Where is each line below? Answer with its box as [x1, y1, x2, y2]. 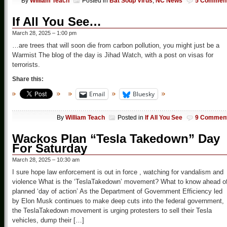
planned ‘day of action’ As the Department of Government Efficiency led [12, 187, 222, 195]
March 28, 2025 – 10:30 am [12, 156, 80, 163]
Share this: [12, 75, 44, 83]
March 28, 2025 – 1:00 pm [12, 30, 77, 36]
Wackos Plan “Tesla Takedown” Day [12, 131, 220, 145]
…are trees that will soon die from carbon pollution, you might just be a [12, 42, 219, 50]
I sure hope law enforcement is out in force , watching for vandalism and [12, 168, 223, 176]
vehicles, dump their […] [12, 216, 84, 224]
